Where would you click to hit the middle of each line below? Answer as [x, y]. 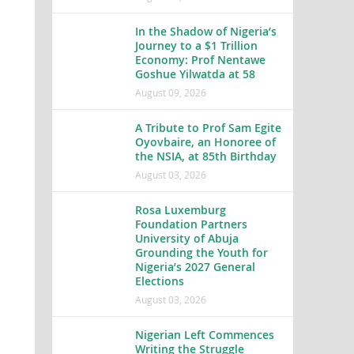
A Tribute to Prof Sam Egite [208, 128]
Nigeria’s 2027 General [195, 267]
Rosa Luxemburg [180, 210]
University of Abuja [186, 238]
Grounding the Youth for [201, 252]
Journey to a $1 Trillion [196, 45]
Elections [159, 281]
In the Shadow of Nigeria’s [205, 31]
